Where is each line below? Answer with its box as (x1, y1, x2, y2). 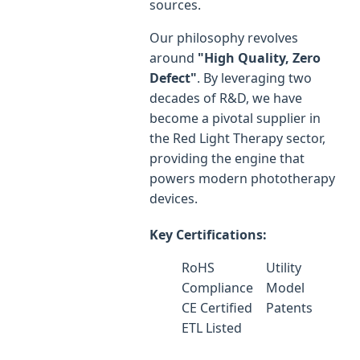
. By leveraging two (197, 69, 312, 88)
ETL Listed (182, 319, 242, 337)
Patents (266, 299, 313, 317)
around (149, 49, 198, 67)
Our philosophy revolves (149, 29, 298, 47)
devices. (149, 190, 198, 208)
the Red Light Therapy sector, (149, 129, 325, 148)
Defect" (149, 69, 197, 88)
